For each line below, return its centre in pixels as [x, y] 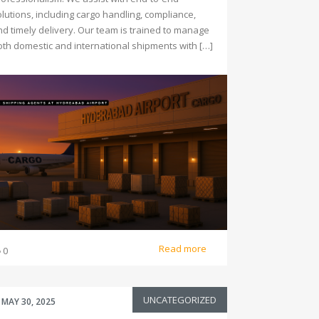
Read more [184, 248]
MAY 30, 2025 [28, 302]
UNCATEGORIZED [180, 300]
